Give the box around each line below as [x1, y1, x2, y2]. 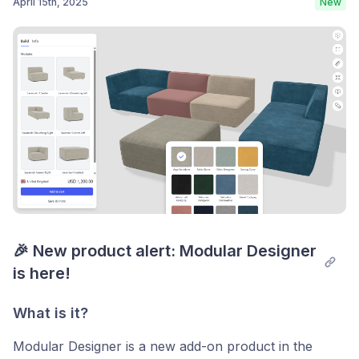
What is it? [13, 305, 88, 322]
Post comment [258, 18, 329, 32]
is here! [13, 264, 71, 284]
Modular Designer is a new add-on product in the [13, 338, 313, 355]
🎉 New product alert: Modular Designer [13, 241, 317, 261]
